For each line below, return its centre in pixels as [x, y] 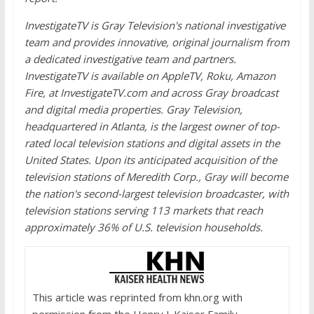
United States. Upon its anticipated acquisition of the [150, 160]
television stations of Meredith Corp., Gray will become [156, 177]
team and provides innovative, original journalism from [157, 42]
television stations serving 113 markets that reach [143, 210]
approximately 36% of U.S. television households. [143, 227]
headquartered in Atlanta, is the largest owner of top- [152, 126]
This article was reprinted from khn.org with [137, 297]
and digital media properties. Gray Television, [133, 109]
